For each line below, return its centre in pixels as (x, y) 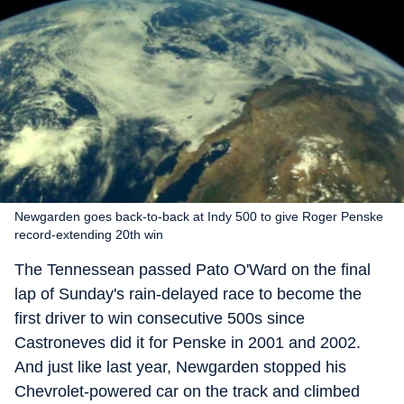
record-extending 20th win (89, 234)
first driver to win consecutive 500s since (160, 318)
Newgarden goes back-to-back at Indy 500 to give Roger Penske (199, 216)
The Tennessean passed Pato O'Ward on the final (193, 270)
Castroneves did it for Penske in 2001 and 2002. (188, 343)
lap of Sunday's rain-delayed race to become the (188, 294)
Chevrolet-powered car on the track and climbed (187, 391)
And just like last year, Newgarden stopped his (180, 367)
